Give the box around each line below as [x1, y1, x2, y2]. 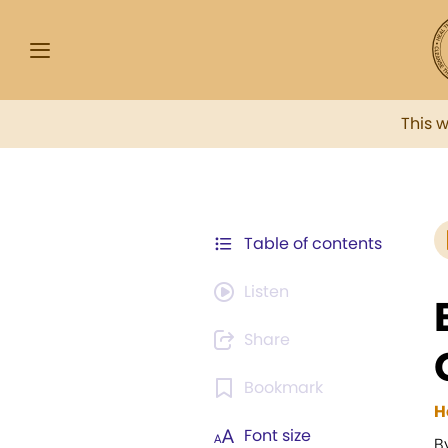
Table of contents [244, 232, 382, 255]
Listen [244, 280, 289, 303]
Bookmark [244, 376, 323, 399]
